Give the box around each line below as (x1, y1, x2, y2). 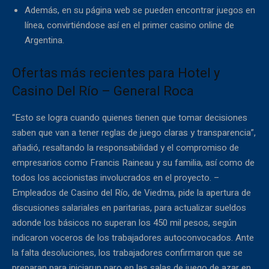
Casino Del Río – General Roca (12, 83, 194, 98)
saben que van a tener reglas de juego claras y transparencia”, (12, 125, 256, 139)
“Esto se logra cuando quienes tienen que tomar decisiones (12, 110, 247, 124)
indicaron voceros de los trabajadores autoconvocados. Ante (12, 231, 254, 244)
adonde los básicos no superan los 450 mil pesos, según (12, 216, 237, 229)
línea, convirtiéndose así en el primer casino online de (25, 18, 234, 32)
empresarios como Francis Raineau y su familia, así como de (12, 156, 255, 169)
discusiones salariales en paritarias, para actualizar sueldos (12, 201, 246, 214)
